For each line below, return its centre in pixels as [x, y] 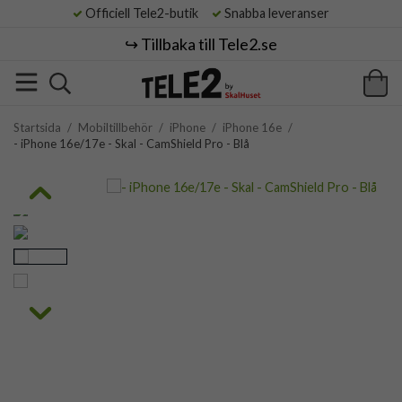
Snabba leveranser [275, 13]
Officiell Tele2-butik [146, 13]
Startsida [37, 127]
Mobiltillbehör [115, 127]
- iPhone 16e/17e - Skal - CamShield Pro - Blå [131, 144]
